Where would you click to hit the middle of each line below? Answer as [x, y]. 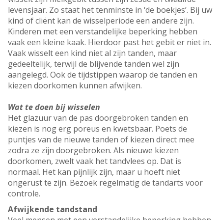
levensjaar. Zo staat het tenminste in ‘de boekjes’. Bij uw [110, 10]
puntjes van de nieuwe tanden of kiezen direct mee [101, 140]
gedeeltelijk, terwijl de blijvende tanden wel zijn [94, 64]
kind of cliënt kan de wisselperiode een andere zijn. [101, 21]
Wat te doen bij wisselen [54, 107]
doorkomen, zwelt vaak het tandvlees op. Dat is [95, 161]
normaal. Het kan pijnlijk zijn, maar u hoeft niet [94, 172]
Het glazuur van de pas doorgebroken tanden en [98, 118]
